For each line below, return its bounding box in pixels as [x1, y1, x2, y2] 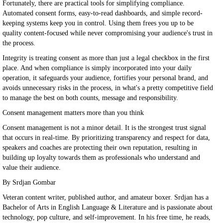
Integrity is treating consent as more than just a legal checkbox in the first [2, 54, 210, 62]
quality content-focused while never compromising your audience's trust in [2, 29, 213, 37]
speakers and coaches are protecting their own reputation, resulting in [2, 144, 197, 151]
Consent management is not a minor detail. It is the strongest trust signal [2, 124, 206, 131]
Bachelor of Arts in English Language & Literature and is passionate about [2, 204, 213, 211]
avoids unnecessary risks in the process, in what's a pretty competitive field [2, 84, 213, 92]
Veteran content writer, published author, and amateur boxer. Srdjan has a [2, 194, 209, 201]
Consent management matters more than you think [2, 109, 144, 116]
